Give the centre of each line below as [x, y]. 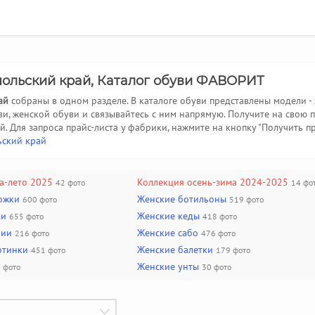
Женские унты [168, 266]
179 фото [233, 250]
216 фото [32, 233]
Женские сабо [168, 233]
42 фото [70, 182]
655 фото [26, 216]
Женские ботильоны [182, 199]
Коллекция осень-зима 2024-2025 [213, 182]
